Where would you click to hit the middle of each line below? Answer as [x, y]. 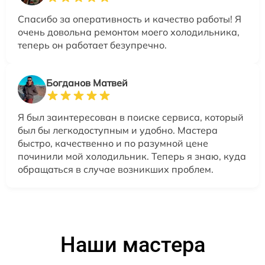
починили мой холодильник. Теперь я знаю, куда [132, 156]
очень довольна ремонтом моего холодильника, [129, 32]
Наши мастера [132, 245]
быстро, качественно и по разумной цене [113, 143]
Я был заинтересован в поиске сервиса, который [131, 117]
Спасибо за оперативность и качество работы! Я [130, 19]
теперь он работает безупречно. [92, 45]
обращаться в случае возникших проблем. [116, 169]
